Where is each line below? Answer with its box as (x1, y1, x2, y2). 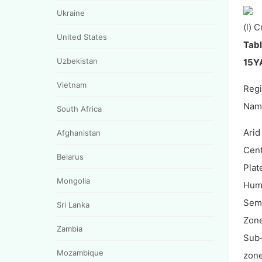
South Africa (57, 104, 102, 113)
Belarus (57, 151, 84, 161)
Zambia (57, 223, 82, 233)
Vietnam (57, 80, 87, 89)
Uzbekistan (57, 56, 98, 65)
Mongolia (57, 175, 90, 185)
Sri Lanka (57, 199, 89, 209)
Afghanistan (57, 127, 101, 137)
